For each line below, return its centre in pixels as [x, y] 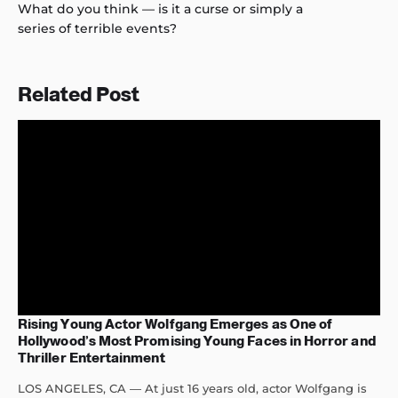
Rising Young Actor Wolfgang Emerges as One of [175, 324]
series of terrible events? [97, 29]
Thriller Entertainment [92, 358]
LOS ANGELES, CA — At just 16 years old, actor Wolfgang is [192, 389]
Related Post [79, 95]
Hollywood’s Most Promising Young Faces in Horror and [197, 341]
